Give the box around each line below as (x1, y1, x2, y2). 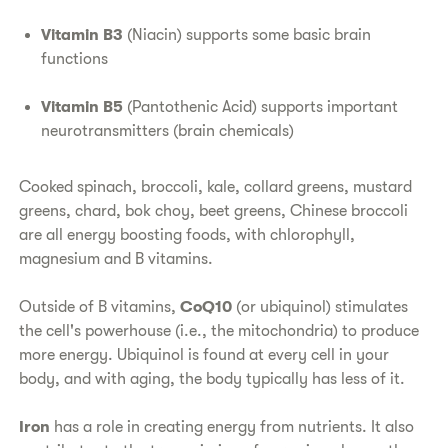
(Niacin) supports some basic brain (123, 25, 372, 44)
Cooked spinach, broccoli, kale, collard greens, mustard (19, 177, 413, 196)
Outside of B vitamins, (19, 297, 181, 316)
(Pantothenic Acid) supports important (123, 97, 399, 116)
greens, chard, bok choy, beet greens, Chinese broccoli (19, 201, 409, 220)
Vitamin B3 (41, 25, 124, 44)
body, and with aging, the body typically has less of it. (19, 369, 406, 388)
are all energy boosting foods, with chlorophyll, (19, 225, 356, 244)
